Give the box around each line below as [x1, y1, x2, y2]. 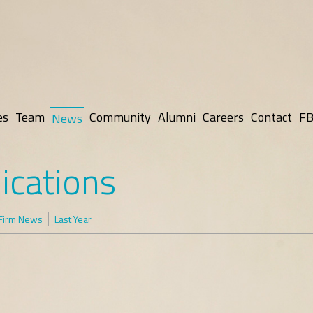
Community [89, 108, 151, 126]
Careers [203, 108, 244, 126]
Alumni [158, 108, 196, 126]
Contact [251, 108, 292, 126]
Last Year [54, 212, 92, 226]
